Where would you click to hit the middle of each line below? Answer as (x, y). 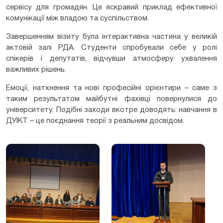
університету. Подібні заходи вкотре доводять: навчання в (111, 110)
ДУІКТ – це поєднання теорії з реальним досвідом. (95, 121)
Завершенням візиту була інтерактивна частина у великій (111, 37)
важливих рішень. (36, 70)
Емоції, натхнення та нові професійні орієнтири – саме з (111, 88)
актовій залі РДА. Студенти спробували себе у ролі (111, 48)
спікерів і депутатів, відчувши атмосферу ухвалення (111, 59)
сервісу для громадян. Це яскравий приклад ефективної (111, 8)
